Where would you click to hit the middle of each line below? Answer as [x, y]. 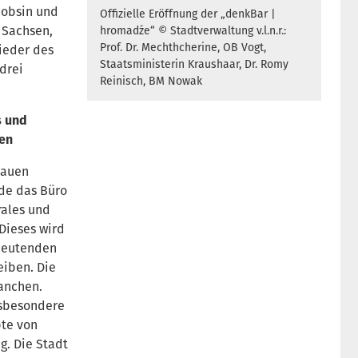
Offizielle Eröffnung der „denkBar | [188, 14]
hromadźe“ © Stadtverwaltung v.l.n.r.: [193, 31]
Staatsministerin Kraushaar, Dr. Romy [195, 65]
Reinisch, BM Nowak [151, 82]
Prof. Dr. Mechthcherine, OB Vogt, [183, 48]
